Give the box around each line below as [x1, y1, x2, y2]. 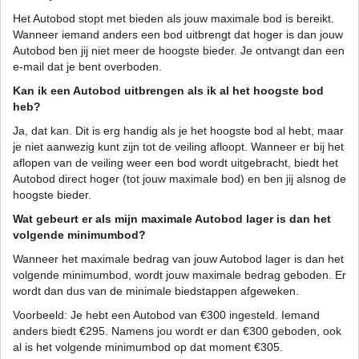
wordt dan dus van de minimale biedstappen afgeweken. [13, 284, 299, 298]
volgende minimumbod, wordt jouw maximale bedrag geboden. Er [13, 268, 346, 282]
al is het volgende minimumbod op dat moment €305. [13, 341, 283, 354]
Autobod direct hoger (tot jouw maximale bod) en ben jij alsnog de [13, 172, 346, 186]
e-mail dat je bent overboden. [13, 60, 162, 74]
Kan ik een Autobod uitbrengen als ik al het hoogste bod [13, 84, 324, 98]
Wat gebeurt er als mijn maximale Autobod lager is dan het [13, 212, 331, 226]
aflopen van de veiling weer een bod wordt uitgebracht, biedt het [13, 156, 338, 170]
